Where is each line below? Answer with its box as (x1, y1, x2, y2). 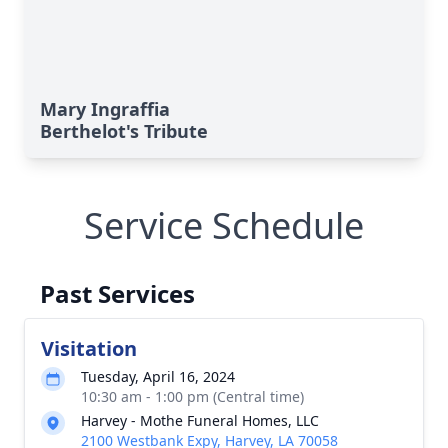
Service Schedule (84, 201, 364, 250)
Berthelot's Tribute (40, 119, 208, 143)
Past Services (40, 277, 195, 310)
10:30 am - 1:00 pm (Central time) (81, 387, 304, 406)
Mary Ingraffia (40, 97, 170, 121)
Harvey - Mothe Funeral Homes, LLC (81, 411, 319, 430)
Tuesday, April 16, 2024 (81, 367, 235, 386)
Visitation (41, 335, 137, 362)
